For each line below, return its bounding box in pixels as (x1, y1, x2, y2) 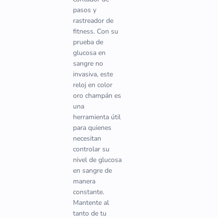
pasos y (73, 5, 96, 15)
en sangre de (73, 166, 112, 175)
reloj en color (73, 80, 112, 90)
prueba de (73, 37, 103, 47)
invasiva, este (73, 70, 113, 79)
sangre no (73, 59, 103, 68)
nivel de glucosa (73, 155, 122, 164)
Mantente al (73, 198, 109, 207)
